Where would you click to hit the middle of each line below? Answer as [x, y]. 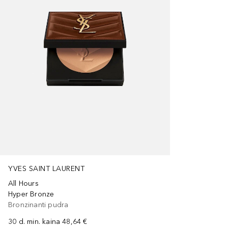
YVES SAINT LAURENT [46, 169]
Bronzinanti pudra [38, 205]
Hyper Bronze [31, 194]
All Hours [23, 184]
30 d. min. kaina [34, 222]
